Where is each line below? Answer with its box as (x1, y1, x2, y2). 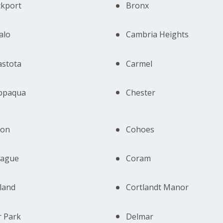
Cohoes (126, 124, 155, 135)
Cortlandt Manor (126, 182, 189, 193)
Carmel (126, 58, 153, 69)
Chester (126, 87, 156, 98)
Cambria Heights (126, 29, 189, 40)
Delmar (126, 211, 154, 222)
